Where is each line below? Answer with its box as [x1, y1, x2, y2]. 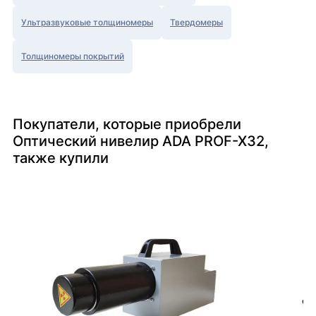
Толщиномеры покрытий [21, 51, 124, 62]
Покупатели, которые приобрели [13, 116, 241, 133]
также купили [13, 150, 109, 167]
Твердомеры [170, 17, 223, 28]
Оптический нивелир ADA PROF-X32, [13, 133, 269, 150]
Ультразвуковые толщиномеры [21, 17, 153, 28]
